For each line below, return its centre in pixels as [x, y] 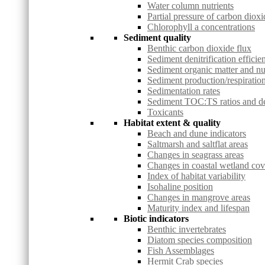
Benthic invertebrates [187, 230]
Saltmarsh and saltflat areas [198, 144]
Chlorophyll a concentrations [201, 27]
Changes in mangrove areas [199, 198]
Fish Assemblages [181, 251]
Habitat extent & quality [172, 123]
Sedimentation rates [184, 91]
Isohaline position [180, 187]
